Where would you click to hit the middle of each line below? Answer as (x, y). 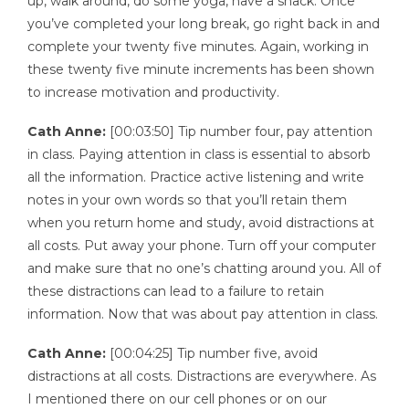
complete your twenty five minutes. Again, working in (198, 47)
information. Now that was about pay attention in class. (203, 314)
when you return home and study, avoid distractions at (201, 222)
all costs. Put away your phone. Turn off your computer (202, 245)
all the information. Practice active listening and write (196, 177)
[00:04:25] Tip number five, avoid (214, 353)
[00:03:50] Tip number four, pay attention (241, 131)
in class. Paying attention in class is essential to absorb (199, 154)
